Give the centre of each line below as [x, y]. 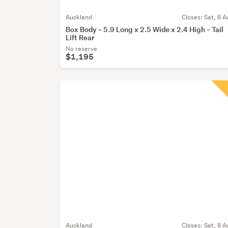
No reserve [82, 48]
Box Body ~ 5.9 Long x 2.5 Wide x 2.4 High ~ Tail [145, 29]
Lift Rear [80, 37]
